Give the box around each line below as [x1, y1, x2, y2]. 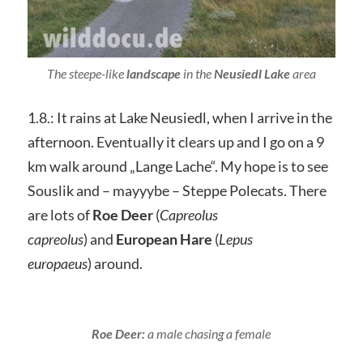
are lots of [27, 206, 92, 224]
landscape [123, 66, 181, 82]
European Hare [115, 230, 215, 249]
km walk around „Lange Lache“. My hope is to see [27, 157, 328, 176]
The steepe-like [46, 66, 124, 82]
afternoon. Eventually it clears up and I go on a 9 [27, 133, 324, 152]
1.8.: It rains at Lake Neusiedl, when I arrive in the [27, 109, 332, 127]
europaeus [27, 254, 88, 273]
